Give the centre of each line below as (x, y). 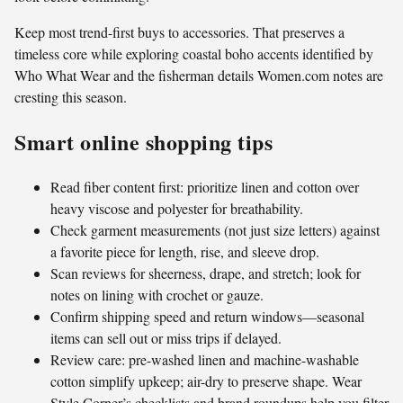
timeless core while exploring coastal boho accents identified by (194, 54)
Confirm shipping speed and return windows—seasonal (207, 316)
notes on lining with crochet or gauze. (157, 294)
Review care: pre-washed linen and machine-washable (205, 359)
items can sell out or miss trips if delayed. (166, 337)
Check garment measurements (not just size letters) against (215, 229)
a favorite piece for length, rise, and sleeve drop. (185, 251)
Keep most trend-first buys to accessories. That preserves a (179, 32)
